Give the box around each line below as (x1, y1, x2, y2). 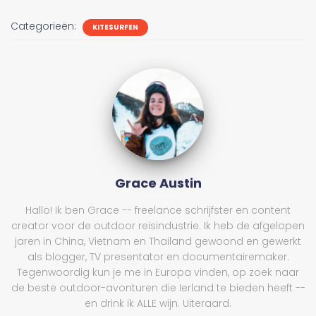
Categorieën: (11, 19, 79, 34)
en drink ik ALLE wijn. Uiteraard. (85, 296, 231, 311)
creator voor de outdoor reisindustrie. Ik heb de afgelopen (11, 219, 305, 233)
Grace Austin (114, 174, 202, 193)
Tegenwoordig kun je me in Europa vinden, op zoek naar (17, 265, 299, 280)
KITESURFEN (92, 22, 138, 33)
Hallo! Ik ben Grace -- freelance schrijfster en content (25, 203, 291, 218)
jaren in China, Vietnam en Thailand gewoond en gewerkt (15, 234, 301, 249)
